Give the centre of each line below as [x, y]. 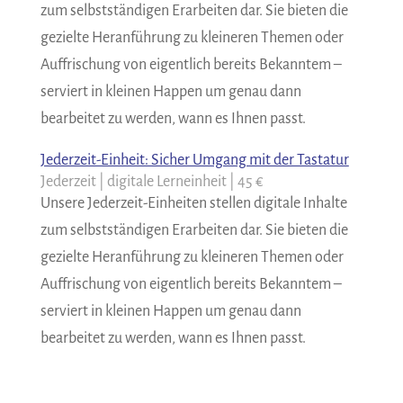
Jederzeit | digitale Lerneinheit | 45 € [152, 182]
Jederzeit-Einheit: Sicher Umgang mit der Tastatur [194, 161]
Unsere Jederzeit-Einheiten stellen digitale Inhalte [193, 204]
